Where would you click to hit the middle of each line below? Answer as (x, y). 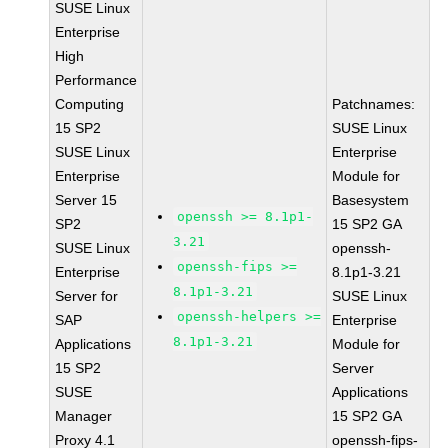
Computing (90, 104)
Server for (87, 296)
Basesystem (371, 200)
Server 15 (86, 200)
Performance (96, 80)
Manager (84, 416)
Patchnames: (374, 104)
